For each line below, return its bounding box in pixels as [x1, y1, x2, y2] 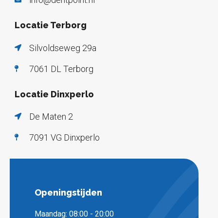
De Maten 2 [29, 111, 73, 122]
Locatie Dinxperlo [15, 89, 94, 99]
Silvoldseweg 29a [29, 42, 96, 53]
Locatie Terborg [15, 20, 87, 31]
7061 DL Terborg [29, 63, 93, 74]
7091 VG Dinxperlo [29, 132, 100, 143]
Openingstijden [35, 187, 102, 198]
